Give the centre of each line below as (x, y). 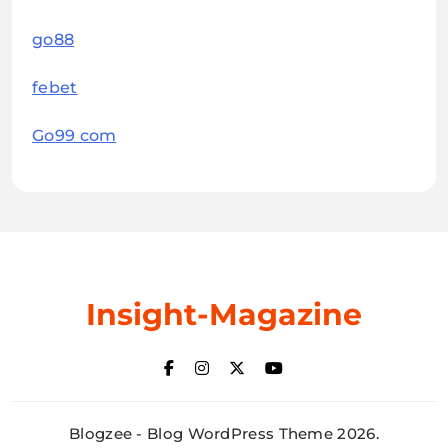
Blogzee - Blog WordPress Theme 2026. (224, 434)
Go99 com (74, 136)
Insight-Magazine (224, 315)
